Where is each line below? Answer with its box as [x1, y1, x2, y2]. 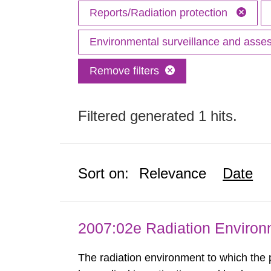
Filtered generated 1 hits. [78, 108, 238, 124]
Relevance [139, 165, 207, 181]
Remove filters [90, 65, 160, 77]
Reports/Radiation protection [90, 7, 231, 19]
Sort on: [78, 165, 129, 181]
